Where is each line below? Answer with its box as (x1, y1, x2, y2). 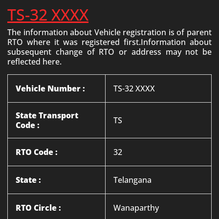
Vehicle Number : (16, 83, 85, 94)
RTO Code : (16, 147, 58, 157)
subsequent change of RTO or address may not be (7, 46, 212, 57)
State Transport (16, 110, 78, 121)
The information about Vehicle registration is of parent (7, 27, 212, 38)
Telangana (113, 175, 152, 185)
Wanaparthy (113, 202, 159, 213)
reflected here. (7, 56, 62, 67)
